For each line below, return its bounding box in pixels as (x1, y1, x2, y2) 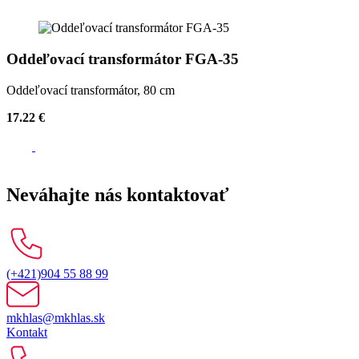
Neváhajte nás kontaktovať (6, 184, 229, 205)
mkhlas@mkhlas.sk (6, 310, 105, 325)
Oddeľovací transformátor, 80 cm (6, 83, 175, 97)
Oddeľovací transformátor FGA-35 (6, 50, 239, 67)
